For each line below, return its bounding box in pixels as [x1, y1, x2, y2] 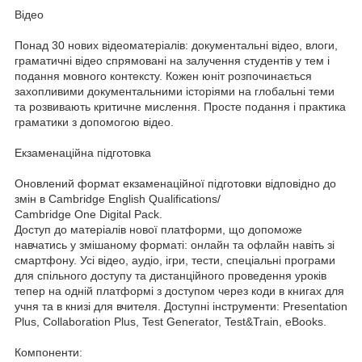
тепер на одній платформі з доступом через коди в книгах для [15, 284, 344, 298]
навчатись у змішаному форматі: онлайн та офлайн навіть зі [15, 238, 335, 252]
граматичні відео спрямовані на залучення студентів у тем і [15, 54, 330, 68]
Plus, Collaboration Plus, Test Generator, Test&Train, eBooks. [15, 315, 326, 329]
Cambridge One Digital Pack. [15, 208, 162, 221]
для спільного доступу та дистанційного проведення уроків [15, 269, 326, 283]
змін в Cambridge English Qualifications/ [15, 192, 221, 206]
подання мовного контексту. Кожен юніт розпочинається [15, 69, 312, 83]
